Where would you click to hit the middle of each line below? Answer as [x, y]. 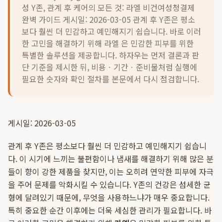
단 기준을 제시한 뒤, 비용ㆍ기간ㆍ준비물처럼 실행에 [110, 67]
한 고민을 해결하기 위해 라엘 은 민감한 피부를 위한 [108, 43]
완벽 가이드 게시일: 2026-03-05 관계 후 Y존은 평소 [109, 19]
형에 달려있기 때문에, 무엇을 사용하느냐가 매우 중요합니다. [109, 197]
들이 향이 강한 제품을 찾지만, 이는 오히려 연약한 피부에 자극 [111, 171]
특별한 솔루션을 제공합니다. [69, 55]
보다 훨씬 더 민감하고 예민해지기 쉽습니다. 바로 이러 [111, 31]
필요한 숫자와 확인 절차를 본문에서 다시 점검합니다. [111, 79]
